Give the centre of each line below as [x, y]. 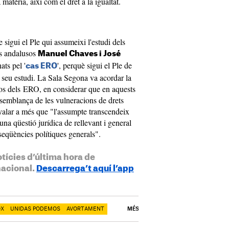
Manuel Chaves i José [79, 54]
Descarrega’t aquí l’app [85, 169]
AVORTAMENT [85, 209]
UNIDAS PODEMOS [35, 209]
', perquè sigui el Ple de [95, 65]
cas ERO [41, 66]
